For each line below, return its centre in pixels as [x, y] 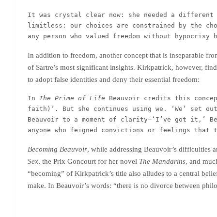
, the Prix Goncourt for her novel [89, 161]
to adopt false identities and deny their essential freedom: [114, 79]
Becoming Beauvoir [57, 149]
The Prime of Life [72, 98]
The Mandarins [162, 161]
